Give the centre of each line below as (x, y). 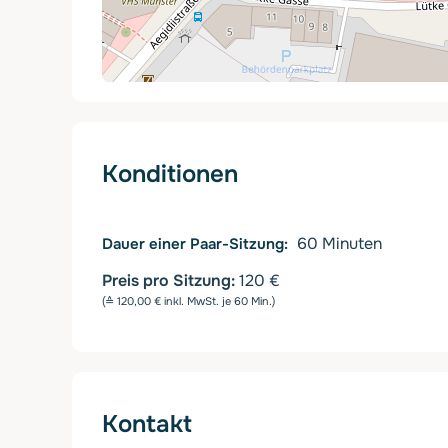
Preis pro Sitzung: (168, 280)
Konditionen (170, 174)
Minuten (352, 244)
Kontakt (147, 423)
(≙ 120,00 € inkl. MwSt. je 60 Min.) (188, 300)
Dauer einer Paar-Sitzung (193, 244)
